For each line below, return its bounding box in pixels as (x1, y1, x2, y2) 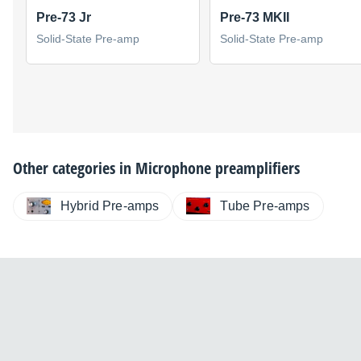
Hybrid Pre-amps (60, 198, 160, 213)
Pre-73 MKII (220, 10, 289, 24)
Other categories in (13, 156, 135, 179)
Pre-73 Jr (36, 10, 91, 24)
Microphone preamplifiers (135, 156, 300, 179)
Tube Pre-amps (220, 198, 310, 213)
